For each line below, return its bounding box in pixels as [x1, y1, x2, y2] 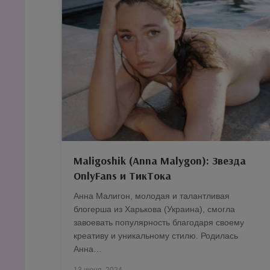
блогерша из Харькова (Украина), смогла [74, 204, 235, 214]
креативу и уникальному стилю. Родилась [74, 230, 238, 240]
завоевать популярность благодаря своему [74, 217, 244, 227]
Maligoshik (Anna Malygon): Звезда [74, 153, 246, 168]
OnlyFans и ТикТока [74, 168, 171, 183]
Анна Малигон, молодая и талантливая [74, 190, 230, 201]
